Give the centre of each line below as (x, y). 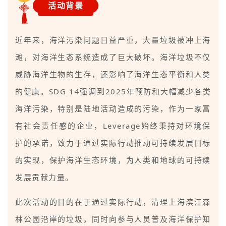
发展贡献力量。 (44, 177)
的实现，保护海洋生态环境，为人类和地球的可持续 (113, 160)
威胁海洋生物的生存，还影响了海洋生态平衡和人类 (113, 74)
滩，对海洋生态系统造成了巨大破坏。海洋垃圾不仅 (113, 57)
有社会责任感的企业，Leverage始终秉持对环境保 (113, 126)
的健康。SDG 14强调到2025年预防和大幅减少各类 (113, 92)
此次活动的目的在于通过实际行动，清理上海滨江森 (113, 202)
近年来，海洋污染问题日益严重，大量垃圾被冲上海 (113, 40)
